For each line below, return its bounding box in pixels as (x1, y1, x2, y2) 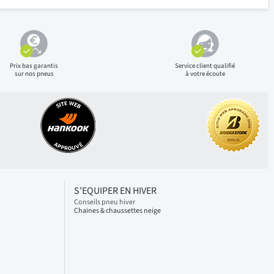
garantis (34, 61, 59, 70)
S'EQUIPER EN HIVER (74, 184, 157, 198)
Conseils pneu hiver (74, 197, 135, 207)
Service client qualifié (175, 61, 235, 70)
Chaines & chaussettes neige (74, 206, 161, 216)
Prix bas (10, 61, 34, 70)
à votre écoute (185, 69, 225, 78)
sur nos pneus (14, 69, 54, 78)
